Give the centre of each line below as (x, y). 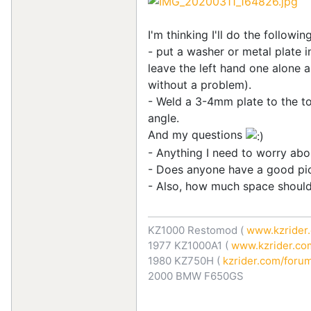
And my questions (197, 134)
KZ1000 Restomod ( (196, 230)
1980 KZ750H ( (184, 260)
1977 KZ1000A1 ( (188, 245)
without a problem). (200, 84)
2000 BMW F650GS (196, 276)
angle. (163, 118)
